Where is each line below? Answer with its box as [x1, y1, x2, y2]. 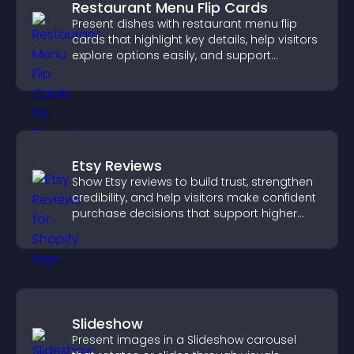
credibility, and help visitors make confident [72, 190, 316, 205]
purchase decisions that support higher [72, 205, 297, 221]
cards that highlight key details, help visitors [72, 32, 318, 47]
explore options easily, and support [72, 47, 271, 63]
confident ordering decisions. [72, 63, 237, 79]
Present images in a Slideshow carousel [72, 332, 296, 348]
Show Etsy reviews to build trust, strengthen [72, 174, 313, 190]
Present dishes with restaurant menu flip [72, 16, 297, 32]
